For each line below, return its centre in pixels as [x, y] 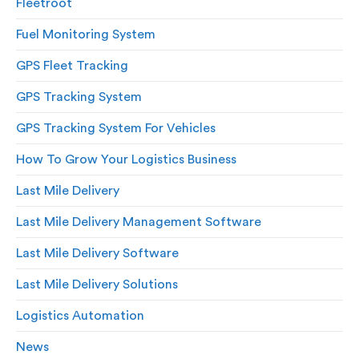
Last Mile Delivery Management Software [139, 222]
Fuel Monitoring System [86, 35]
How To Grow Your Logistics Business [126, 160]
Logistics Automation [80, 316]
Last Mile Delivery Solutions [97, 285]
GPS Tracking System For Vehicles [116, 129]
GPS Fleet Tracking [72, 66]
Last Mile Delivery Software [97, 254]
